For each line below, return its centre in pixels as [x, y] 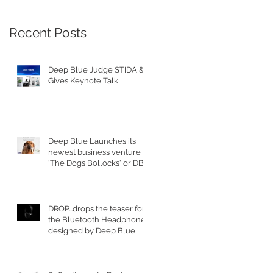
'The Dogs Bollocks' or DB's [99, 163]
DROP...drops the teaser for [97, 208]
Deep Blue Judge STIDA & [96, 69]
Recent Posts [48, 32]
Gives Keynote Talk [83, 80]
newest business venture [94, 152]
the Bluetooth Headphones [99, 219]
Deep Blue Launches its [92, 141]
